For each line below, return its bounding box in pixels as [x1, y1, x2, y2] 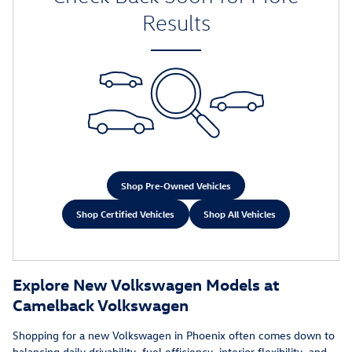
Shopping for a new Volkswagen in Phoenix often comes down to [13, 327, 335, 343]
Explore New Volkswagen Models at [13, 273, 280, 294]
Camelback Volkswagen [13, 293, 189, 314]
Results [141, 10, 211, 36]
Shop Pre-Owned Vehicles [121, 178, 231, 192]
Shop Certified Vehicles [76, 207, 175, 220]
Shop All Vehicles [203, 207, 276, 220]
